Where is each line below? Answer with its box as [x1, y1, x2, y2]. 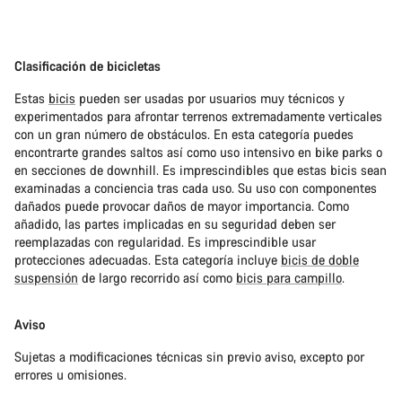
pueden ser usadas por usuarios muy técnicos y [75, 90, 345, 108]
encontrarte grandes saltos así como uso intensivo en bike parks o [14, 144, 382, 162]
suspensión [14, 269, 78, 287]
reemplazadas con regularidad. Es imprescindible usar [14, 233, 316, 251]
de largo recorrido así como [78, 269, 236, 287]
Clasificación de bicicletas [14, 57, 161, 75]
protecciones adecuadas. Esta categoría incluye [14, 251, 281, 269]
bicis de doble [281, 251, 359, 269]
